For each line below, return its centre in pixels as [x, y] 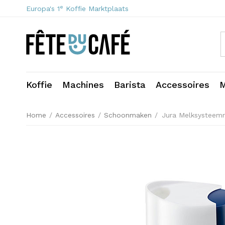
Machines [83, 85]
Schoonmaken [128, 115]
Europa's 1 [43, 9]
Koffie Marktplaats [97, 9]
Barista [130, 85]
